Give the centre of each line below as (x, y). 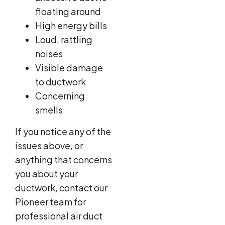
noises (50, 54)
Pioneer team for (50, 201)
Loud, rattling (64, 40)
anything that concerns (64, 159)
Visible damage (69, 68)
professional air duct (59, 215)
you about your (46, 173)
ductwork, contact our (61, 187)
